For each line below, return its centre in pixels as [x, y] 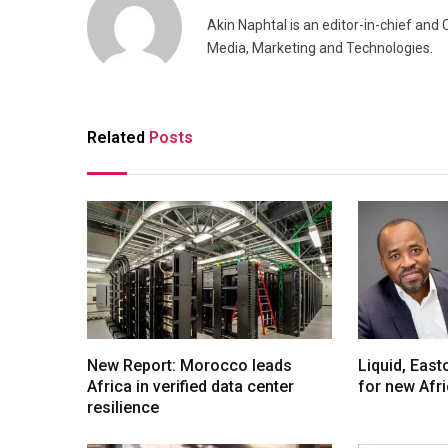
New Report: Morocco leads [189, 365]
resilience [123, 407]
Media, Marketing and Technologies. [320, 48]
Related [118, 138]
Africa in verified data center [190, 386]
